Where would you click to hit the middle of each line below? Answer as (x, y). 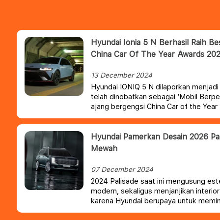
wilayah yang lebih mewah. (135, 211)
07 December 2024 (122, 169)
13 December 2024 (122, 75)
